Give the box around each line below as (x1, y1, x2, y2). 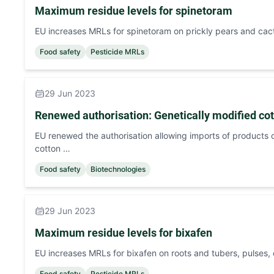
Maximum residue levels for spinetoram (35, 4, 232, 17)
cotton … (35, 143, 70, 154)
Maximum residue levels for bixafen (35, 226, 212, 239)
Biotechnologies (91, 165, 146, 174)
